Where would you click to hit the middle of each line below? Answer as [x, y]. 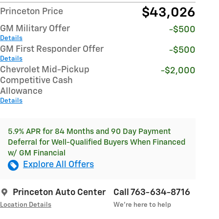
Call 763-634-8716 [152, 193]
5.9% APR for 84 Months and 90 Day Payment [89, 132]
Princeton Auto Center [59, 193]
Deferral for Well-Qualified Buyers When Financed [97, 143]
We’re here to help [142, 205]
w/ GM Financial [37, 153]
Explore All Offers [58, 165]
